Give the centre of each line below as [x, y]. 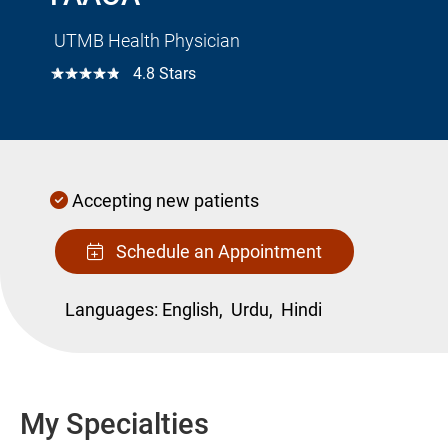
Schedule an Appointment [217, 251]
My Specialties [114, 423]
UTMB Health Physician [145, 40]
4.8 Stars [160, 73]
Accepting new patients [163, 200]
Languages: [111, 309]
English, [196, 309]
